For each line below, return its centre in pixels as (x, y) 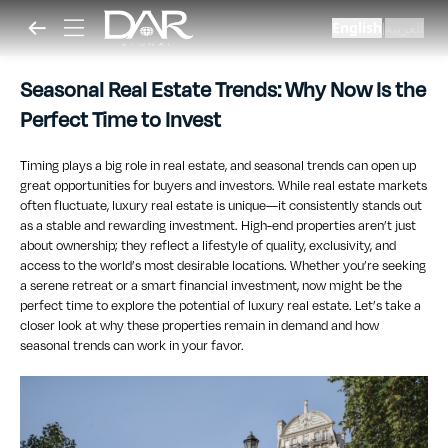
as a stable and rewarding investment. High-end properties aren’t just (218, 226)
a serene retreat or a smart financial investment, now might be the (211, 286)
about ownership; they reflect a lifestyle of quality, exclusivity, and (208, 246)
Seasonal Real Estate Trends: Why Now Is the (223, 90)
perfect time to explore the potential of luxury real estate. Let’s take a (220, 306)
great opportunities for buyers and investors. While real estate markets (223, 186)
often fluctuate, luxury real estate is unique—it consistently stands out (221, 206)
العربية (404, 27)
